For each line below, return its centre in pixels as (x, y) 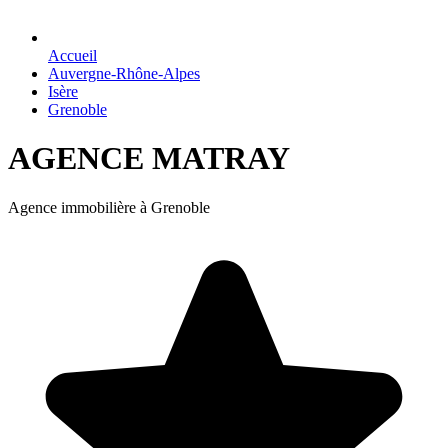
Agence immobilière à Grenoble (109, 207)
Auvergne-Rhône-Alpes (124, 73)
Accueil (72, 55)
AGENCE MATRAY (149, 158)
